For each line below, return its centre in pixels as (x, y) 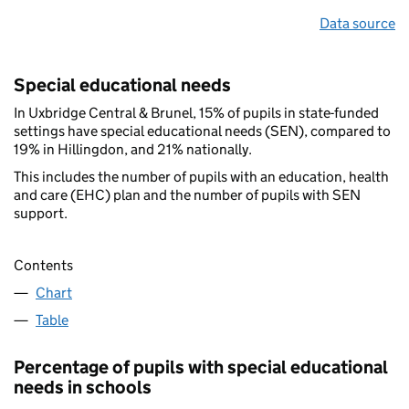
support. (41, 214)
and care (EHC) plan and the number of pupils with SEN (187, 195)
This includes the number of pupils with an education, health (201, 177)
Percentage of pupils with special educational (201, 367)
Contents (43, 265)
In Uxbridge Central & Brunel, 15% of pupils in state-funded (196, 113)
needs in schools (83, 387)
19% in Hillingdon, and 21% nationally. (133, 150)
